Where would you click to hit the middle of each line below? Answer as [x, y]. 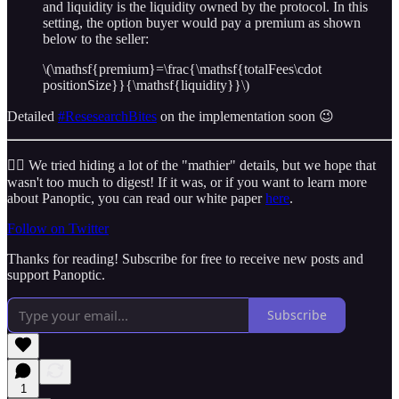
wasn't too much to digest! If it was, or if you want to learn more [187, 182]
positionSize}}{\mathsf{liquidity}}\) [146, 85]
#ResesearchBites [107, 116]
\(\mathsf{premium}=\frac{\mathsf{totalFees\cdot [182, 69]
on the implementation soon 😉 [245, 116]
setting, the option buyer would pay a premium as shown [202, 22]
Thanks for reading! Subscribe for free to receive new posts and [185, 258]
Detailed [33, 116]
